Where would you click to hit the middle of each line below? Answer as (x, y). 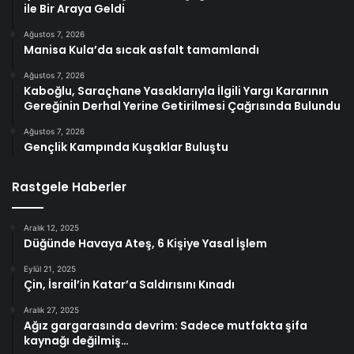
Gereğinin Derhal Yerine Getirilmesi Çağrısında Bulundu (182, 106)
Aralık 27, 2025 (51, 310)
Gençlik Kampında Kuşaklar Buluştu (126, 147)
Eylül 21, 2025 (50, 269)
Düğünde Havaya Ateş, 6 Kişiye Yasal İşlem (145, 244)
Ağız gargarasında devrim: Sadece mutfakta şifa (166, 326)
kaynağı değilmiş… (76, 341)
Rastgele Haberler (69, 187)
